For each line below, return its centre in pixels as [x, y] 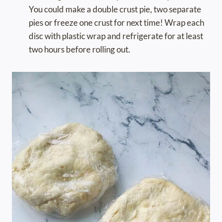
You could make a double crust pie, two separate [115, 9]
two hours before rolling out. [80, 50]
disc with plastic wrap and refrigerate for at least [116, 36]
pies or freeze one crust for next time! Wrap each [116, 23]
